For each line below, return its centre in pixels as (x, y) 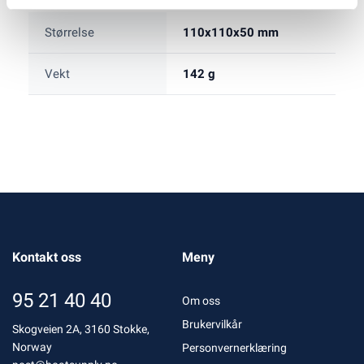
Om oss (201, 301)
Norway (32, 347)
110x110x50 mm (231, 33)
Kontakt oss (47, 258)
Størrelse (69, 33)
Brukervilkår (212, 325)
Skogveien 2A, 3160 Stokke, (81, 329)
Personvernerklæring (234, 348)
